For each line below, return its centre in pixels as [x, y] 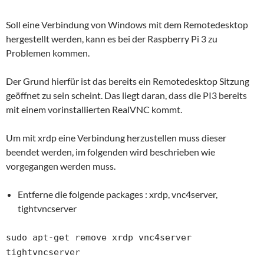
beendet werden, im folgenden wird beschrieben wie [110, 151]
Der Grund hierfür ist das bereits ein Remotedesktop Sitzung [128, 81]
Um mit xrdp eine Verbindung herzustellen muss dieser [116, 137]
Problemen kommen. [48, 52]
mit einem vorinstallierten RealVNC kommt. [94, 109]
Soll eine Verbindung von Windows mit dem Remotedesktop [127, 24]
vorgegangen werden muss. [61, 166]
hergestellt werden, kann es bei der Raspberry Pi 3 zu [112, 38]
